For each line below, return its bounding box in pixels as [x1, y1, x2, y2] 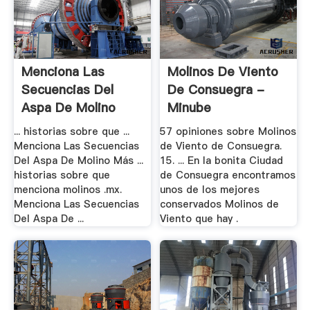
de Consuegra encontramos [160, 168, 296, 183]
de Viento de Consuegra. [160, 139, 282, 154]
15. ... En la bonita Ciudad [160, 154, 284, 168]
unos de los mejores [160, 183, 260, 197]
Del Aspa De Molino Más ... [13, 154, 143, 168]
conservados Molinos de [160, 197, 280, 212]
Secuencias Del [21, 80, 113, 98]
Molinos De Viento [167, 62, 279, 80]
